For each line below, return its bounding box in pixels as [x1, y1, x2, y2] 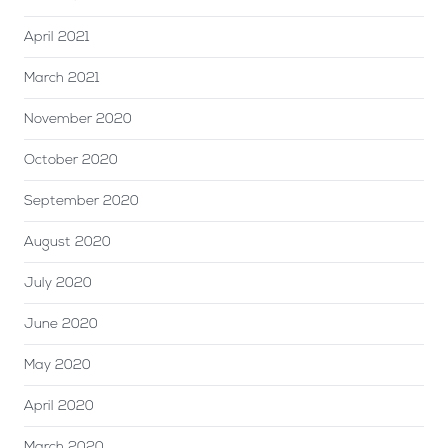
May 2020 [24, 357, 91, 373]
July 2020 [24, 275, 92, 291]
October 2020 [24, 152, 118, 168]
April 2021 [24, 29, 90, 45]
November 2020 [24, 111, 132, 127]
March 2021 [24, 70, 100, 86]
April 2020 [24, 398, 94, 414]
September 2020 [24, 193, 139, 209]
